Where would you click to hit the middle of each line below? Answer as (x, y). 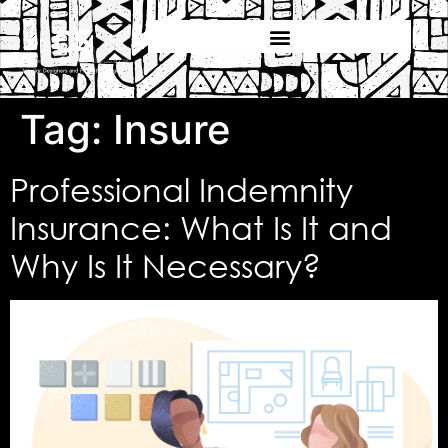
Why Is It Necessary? (165, 265)
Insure (172, 130)
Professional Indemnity (181, 189)
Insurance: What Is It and (201, 227)
